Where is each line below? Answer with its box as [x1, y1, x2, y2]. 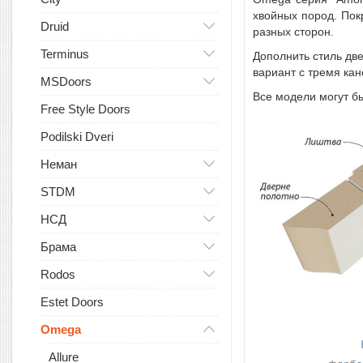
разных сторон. [253, 25, 334, 38]
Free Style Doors [41, 102, 130, 116]
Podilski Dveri [41, 130, 113, 143]
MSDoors [41, 75, 92, 88]
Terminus [41, 47, 89, 61]
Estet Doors [41, 295, 104, 309]
